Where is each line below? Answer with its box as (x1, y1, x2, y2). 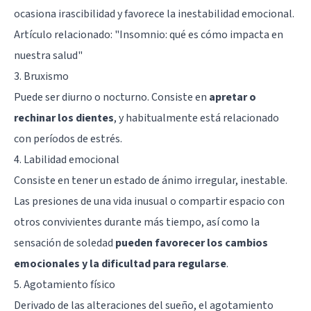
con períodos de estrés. (14, 131, 122, 147)
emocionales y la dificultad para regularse (14, 256, 226, 272)
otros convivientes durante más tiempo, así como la (14, 215, 260, 230)
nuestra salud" (14, 48, 83, 64)
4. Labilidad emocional (14, 152, 119, 168)
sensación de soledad (14, 235, 115, 251)
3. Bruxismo (14, 69, 69, 85)
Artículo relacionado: (14, 27, 115, 43)
